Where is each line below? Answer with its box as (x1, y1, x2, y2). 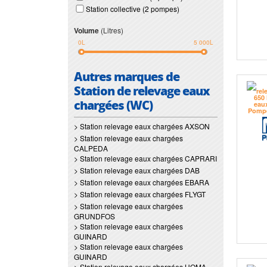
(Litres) (101, 25, 123, 35)
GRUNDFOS (74, 211, 115, 221)
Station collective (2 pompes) (86, 4, 180, 14)
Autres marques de (74, 68, 179, 85)
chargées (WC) (74, 97, 153, 113)
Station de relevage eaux (74, 82, 210, 99)
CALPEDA (74, 143, 108, 153)
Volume (74, 25, 101, 36)
